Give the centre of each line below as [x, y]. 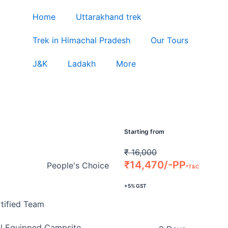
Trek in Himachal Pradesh [81, 40]
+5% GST [135, 186]
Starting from [144, 132]
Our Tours [169, 40]
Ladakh [81, 64]
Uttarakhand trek [108, 17]
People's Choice [78, 165]
